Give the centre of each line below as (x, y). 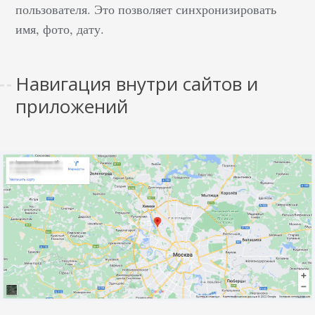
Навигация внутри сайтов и (137, 83)
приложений (72, 106)
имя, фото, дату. (62, 28)
